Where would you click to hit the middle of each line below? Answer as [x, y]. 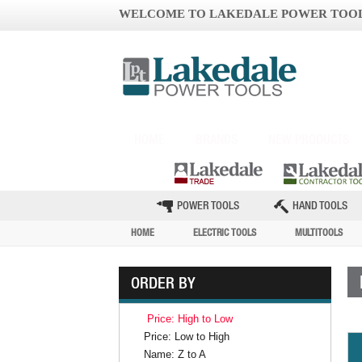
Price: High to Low [190, 319]
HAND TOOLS [320, 205]
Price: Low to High [187, 337]
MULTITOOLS [319, 233]
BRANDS [217, 139]
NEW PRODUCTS [309, 139]
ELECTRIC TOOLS [225, 233]
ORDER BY [163, 283]
